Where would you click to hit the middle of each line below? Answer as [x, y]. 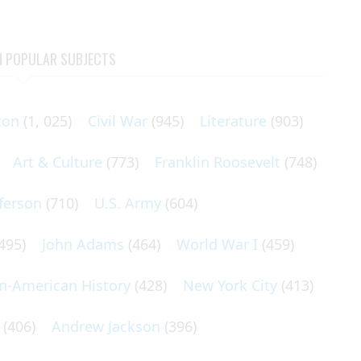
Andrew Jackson [106, 326]
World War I [217, 244]
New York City [230, 285]
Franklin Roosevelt [218, 162]
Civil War [118, 121]
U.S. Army [128, 203]
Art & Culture [58, 162]
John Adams [83, 244]
